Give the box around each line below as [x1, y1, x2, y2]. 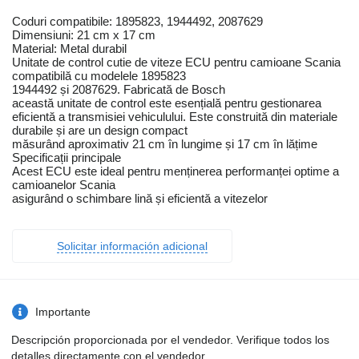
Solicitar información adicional [57, 240, 208, 253]
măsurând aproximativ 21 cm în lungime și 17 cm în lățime [12, 137, 317, 151]
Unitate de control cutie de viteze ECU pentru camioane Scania [12, 55, 341, 70]
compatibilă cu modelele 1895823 [12, 69, 186, 83]
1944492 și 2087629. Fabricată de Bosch [12, 83, 225, 97]
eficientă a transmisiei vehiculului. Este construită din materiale [12, 110, 337, 124]
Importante [35, 305, 91, 319]
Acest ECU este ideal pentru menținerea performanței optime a [12, 164, 339, 179]
